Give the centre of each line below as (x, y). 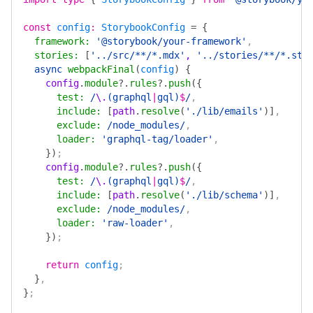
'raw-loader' (132, 223)
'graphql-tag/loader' (154, 139)
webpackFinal (99, 69)
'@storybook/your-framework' (168, 41)
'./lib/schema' (224, 195)
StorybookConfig (140, 27)
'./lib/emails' (224, 111)
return (51, 265)
